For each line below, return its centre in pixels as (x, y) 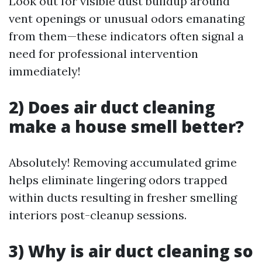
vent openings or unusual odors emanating (127, 19)
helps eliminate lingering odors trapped (118, 180)
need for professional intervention (104, 54)
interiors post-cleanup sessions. (98, 215)
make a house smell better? (126, 127)
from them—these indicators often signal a (126, 36)
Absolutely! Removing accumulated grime (123, 163)
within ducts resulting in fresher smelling (123, 198)
